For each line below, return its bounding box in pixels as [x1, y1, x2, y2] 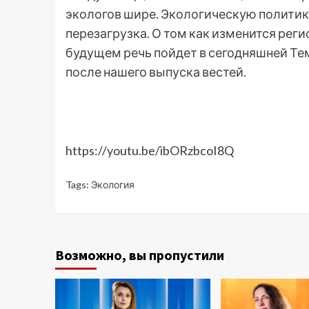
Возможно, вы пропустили [54, 246, 224, 263]
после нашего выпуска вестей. [65, 63, 246, 79]
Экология [90, 178, 134, 190]
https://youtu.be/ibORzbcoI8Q [65, 142, 234, 158]
